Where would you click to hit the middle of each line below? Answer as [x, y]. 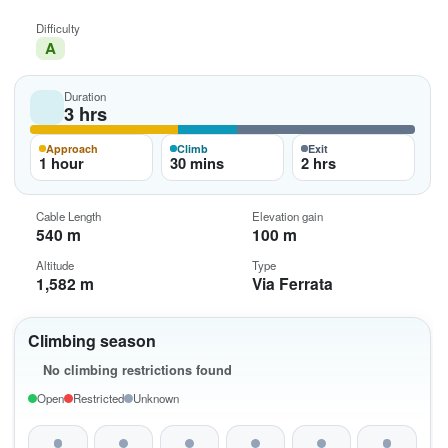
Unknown [155, 397]
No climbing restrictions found [137, 369]
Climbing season [92, 341]
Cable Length [68, 216]
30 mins [196, 163]
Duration [85, 95]
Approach [71, 149]
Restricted [98, 397]
